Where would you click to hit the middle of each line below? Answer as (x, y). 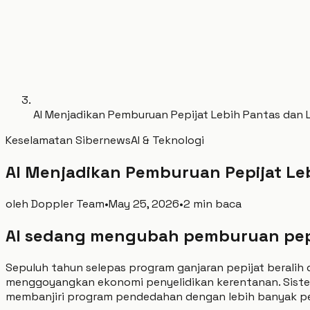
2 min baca (212, 203)
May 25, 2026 (144, 203)
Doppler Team (68, 203)
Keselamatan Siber (54, 140)
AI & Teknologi (167, 140)
